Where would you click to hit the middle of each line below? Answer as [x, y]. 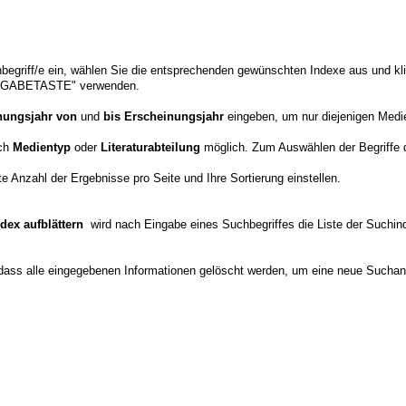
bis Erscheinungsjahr [165, 116]
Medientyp [42, 147]
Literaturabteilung [150, 147]
